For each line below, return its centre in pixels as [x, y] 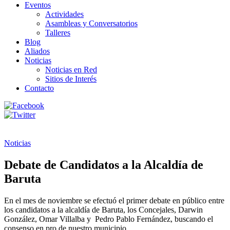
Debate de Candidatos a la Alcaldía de [104, 165]
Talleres [58, 33]
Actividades [64, 14]
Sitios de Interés [71, 79]
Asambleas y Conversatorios [91, 23]
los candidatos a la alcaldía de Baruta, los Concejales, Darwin [103, 209]
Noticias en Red [71, 70]
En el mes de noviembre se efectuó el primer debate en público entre [114, 200]
